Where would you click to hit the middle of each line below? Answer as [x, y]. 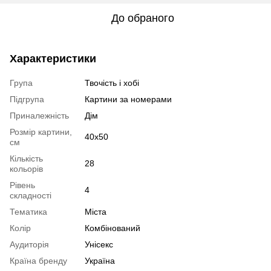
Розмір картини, [41, 132]
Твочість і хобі [112, 83]
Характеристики [53, 59]
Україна [100, 261]
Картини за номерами [128, 100]
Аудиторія [29, 245]
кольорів [26, 169]
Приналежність [39, 116]
